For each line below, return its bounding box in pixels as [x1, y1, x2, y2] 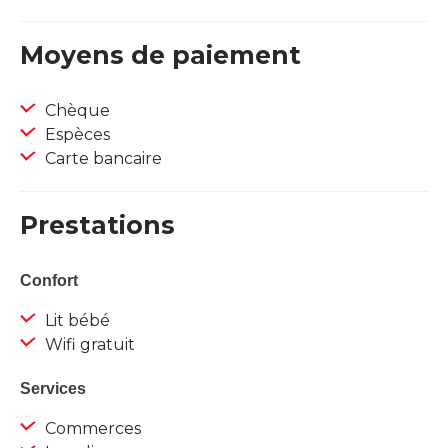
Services [20, 380, 86, 398]
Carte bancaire [41, 149, 162, 169]
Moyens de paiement [20, 40, 301, 71]
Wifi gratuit [41, 335, 135, 355]
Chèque [41, 101, 110, 121]
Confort [20, 272, 78, 290]
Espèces [41, 125, 110, 145]
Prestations [20, 210, 175, 241]
